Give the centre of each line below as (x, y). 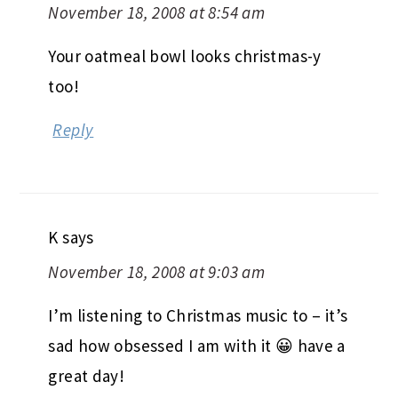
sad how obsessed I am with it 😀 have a (197, 345)
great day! (87, 375)
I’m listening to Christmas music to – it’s (198, 315)
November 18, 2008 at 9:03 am (157, 271)
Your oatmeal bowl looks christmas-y (185, 56)
